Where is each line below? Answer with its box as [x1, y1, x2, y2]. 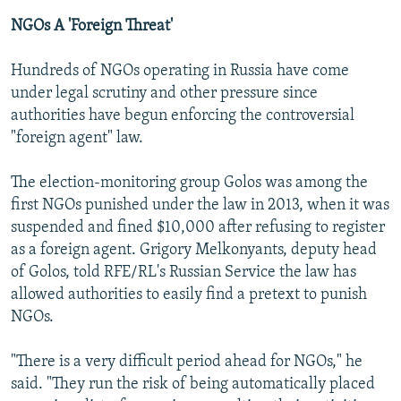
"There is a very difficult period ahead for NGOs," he [11, 354, 363, 371]
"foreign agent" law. [11, 130, 143, 148]
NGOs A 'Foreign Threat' [11, 18, 173, 36]
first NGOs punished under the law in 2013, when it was [11, 197, 389, 215]
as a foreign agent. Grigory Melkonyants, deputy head [11, 242, 377, 260]
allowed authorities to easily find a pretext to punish [11, 286, 367, 304]
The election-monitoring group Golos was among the [11, 175, 368, 192]
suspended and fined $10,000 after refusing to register [11, 219, 385, 237]
